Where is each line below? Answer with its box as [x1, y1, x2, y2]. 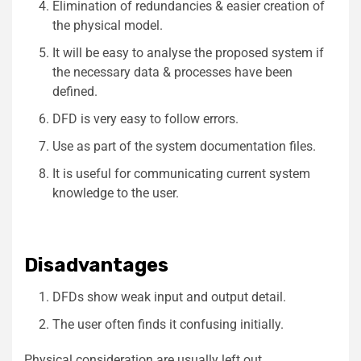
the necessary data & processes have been [52, 64, 293, 80]
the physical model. [52, 17, 163, 33]
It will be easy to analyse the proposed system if [52, 44, 324, 60]
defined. [52, 83, 98, 99]
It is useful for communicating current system [52, 165, 310, 181]
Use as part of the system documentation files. [52, 138, 316, 154]
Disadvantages [24, 253, 168, 276]
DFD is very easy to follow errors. [52, 110, 239, 127]
